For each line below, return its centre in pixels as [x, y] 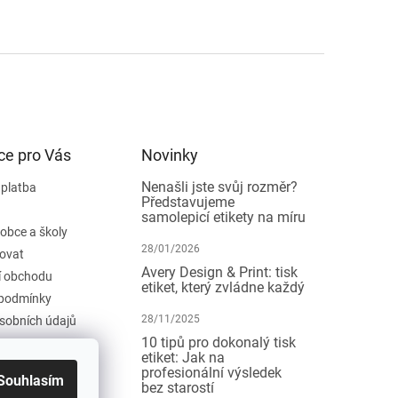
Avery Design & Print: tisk [220, 272]
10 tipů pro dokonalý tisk [219, 342]
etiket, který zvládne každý [223, 287]
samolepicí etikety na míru [224, 217]
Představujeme [188, 202]
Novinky [170, 155]
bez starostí [178, 387]
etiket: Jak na [183, 357]
